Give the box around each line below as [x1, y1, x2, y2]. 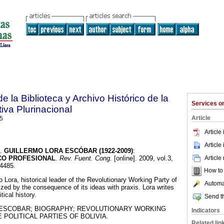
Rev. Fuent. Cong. [57, 154, 112, 162]
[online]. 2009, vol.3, [112, 154, 173, 162]
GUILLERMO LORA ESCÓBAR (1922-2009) [4, 147, 133, 155]
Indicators [191, 207, 220, 214]
